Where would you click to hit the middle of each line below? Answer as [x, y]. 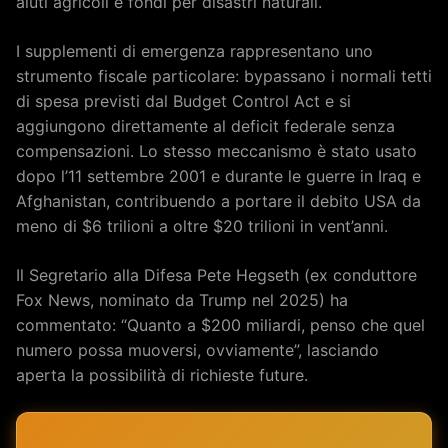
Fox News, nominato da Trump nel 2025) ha [182, 299]
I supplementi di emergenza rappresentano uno [194, 50]
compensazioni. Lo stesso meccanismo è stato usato [216, 150]
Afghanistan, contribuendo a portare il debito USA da [218, 200]
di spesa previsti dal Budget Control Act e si [183, 100]
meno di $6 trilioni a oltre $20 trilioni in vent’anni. [202, 225]
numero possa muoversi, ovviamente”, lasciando [197, 349]
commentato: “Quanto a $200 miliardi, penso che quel [220, 324]
